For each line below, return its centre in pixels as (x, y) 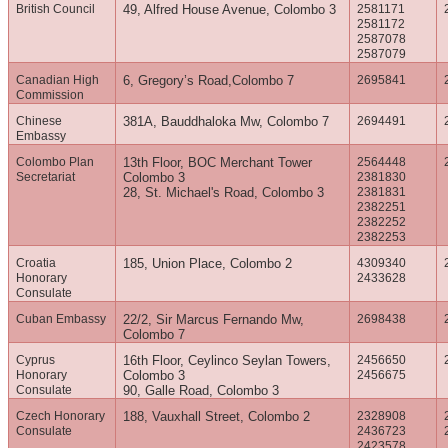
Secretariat (46, 177)
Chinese (39, 121)
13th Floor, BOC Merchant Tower (218, 163)
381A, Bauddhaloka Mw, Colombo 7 (226, 122)
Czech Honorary (61, 416)
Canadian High (58, 80)
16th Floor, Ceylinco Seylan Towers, (227, 361)
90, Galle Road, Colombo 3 (201, 391)
